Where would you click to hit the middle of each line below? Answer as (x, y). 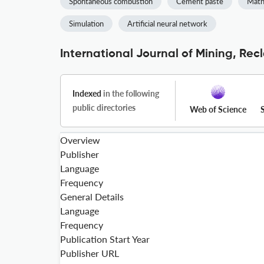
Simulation (86, 24)
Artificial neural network (167, 24)
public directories (104, 108)
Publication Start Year (105, 239)
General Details (92, 197)
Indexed (87, 93)
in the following (130, 93)
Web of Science (218, 109)
